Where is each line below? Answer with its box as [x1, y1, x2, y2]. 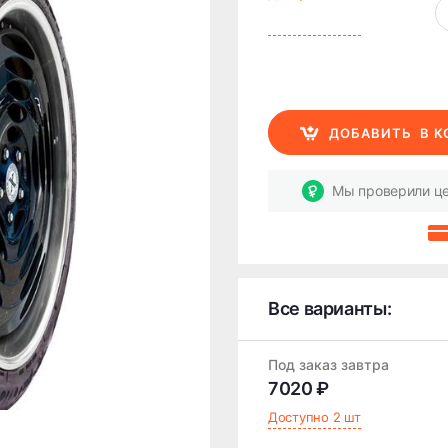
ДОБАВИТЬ [329, 124, 421, 141]
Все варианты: [268, 298, 392, 319]
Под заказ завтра [268, 356, 389, 373]
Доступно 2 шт [268, 409, 361, 425]
